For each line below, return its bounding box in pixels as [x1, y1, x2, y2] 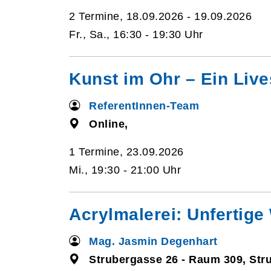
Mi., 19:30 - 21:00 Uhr [69, 164, 181, 176]
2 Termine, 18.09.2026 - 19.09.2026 [69, 10, 252, 22]
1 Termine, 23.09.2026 [69, 146, 184, 158]
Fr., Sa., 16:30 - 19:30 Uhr [69, 28, 203, 41]
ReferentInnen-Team [89, 100, 200, 112]
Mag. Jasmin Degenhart [89, 235, 218, 247]
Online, [89, 118, 128, 130]
